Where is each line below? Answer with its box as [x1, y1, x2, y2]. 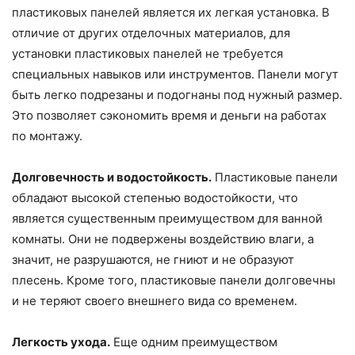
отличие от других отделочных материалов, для [12, 25, 290, 41]
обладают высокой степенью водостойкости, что [12, 190, 298, 206]
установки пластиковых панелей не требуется [12, 46, 283, 62]
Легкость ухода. [12, 334, 110, 350]
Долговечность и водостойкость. [12, 170, 212, 185]
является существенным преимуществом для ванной [12, 211, 323, 227]
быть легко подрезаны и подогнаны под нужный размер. [12, 87, 342, 103]
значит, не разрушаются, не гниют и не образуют [12, 252, 294, 268]
